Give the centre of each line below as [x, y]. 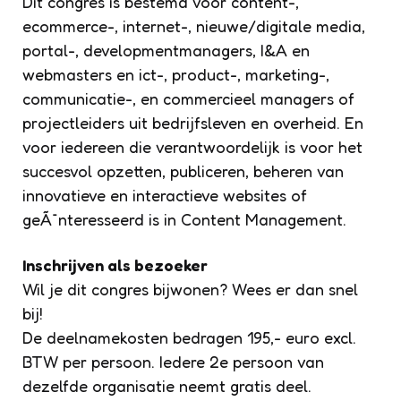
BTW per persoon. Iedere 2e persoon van [173, 362]
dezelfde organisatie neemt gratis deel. [167, 386]
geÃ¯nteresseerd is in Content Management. [184, 220]
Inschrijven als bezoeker [115, 265]
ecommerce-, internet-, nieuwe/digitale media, [194, 26]
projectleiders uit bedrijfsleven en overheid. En [193, 123]
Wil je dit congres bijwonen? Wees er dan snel [190, 290]
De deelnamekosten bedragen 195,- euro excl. [189, 338]
